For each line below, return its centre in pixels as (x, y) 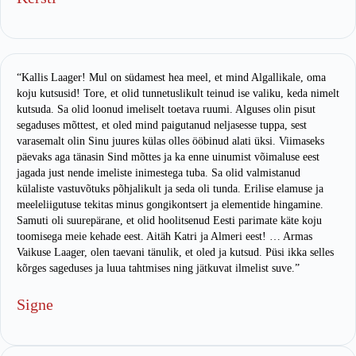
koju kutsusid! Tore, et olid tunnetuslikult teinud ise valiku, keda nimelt (178, 93)
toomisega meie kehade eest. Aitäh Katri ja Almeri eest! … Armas (164, 236)
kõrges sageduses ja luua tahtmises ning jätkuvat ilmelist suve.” (158, 268)
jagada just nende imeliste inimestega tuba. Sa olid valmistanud (159, 172)
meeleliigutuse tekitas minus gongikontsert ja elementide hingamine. (170, 204)
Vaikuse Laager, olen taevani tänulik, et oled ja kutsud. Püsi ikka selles (175, 252)
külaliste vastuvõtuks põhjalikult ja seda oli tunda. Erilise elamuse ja (170, 188)
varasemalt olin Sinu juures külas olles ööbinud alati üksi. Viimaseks (170, 141)
